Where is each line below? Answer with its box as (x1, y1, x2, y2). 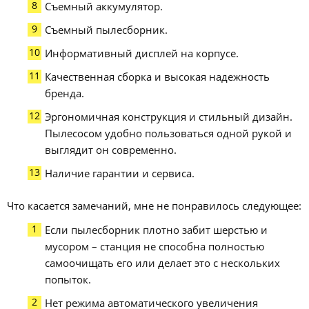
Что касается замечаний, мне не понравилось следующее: (7, 199, 301, 213)
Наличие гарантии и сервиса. (45, 166, 195, 181)
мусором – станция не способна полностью (45, 239, 265, 254)
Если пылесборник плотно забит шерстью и (45, 223, 268, 237)
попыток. (45, 272, 92, 287)
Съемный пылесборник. (45, 23, 168, 37)
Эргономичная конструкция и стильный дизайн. (45, 110, 293, 124)
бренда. (45, 86, 85, 101)
